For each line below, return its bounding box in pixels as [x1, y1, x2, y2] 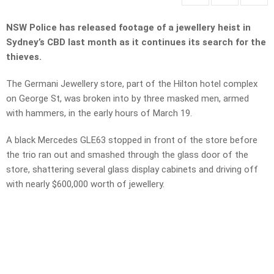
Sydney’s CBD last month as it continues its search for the [6, 37, 266, 48]
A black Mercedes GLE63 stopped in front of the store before [6, 135, 257, 146]
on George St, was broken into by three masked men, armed [6, 93, 249, 105]
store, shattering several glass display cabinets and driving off [6, 164, 258, 176]
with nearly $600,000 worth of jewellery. [6, 179, 165, 190]
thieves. [6, 51, 42, 63]
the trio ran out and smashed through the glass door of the [6, 149, 248, 161]
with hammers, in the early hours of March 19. [6, 108, 192, 119]
